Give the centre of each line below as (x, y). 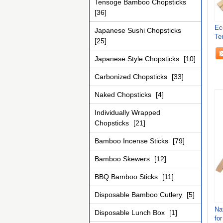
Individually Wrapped (127, 112)
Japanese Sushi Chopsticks (138, 30)
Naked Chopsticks (124, 95)
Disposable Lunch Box (131, 213)
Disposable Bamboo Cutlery (139, 195)
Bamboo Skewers (123, 159)
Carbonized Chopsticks (132, 77)
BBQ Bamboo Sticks (127, 177)
